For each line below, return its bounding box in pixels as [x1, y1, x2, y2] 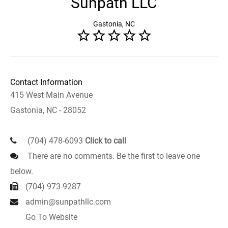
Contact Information [10, 77, 82, 87]
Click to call [85, 136, 126, 146]
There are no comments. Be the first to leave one [25, 151, 200, 161]
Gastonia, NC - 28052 [10, 105, 86, 115]
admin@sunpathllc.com [25, 197, 111, 207]
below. [10, 166, 33, 176]
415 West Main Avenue [10, 90, 93, 100]
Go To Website [25, 212, 77, 222]
